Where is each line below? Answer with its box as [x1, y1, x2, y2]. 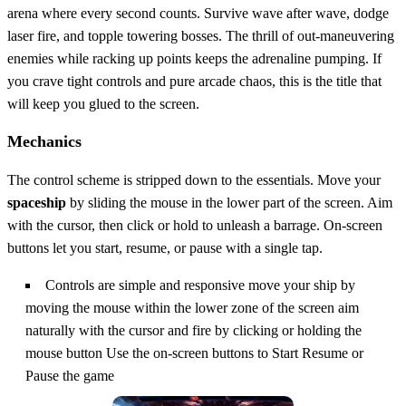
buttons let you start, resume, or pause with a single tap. [7, 239, 323, 256]
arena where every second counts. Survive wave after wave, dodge [7, 5, 389, 21]
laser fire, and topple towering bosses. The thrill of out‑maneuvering [7, 27, 394, 43]
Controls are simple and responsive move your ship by [45, 276, 355, 293]
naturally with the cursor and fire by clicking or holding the [25, 322, 362, 338]
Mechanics [7, 131, 82, 150]
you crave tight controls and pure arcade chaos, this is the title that [7, 72, 382, 89]
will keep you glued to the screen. [7, 95, 199, 111]
